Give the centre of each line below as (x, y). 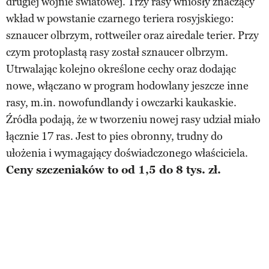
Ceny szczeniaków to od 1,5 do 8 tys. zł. (113, 170)
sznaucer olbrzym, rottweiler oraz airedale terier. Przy (132, 36)
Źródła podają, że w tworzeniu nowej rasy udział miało (133, 120)
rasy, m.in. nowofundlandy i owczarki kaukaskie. (121, 103)
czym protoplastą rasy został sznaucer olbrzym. (117, 53)
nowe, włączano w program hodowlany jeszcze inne (127, 86)
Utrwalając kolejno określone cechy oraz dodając (121, 69)
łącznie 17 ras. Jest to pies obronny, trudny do (114, 137)
